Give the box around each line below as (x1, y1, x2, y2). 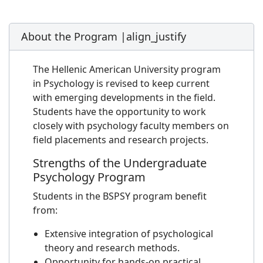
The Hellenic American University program (33, 63, 221, 76)
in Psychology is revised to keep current (33, 77, 210, 90)
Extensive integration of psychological (45, 227, 213, 241)
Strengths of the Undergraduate (33, 155, 207, 171)
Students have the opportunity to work (33, 105, 206, 119)
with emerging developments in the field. (33, 91, 215, 104)
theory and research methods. (45, 241, 180, 255)
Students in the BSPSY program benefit (33, 190, 207, 203)
